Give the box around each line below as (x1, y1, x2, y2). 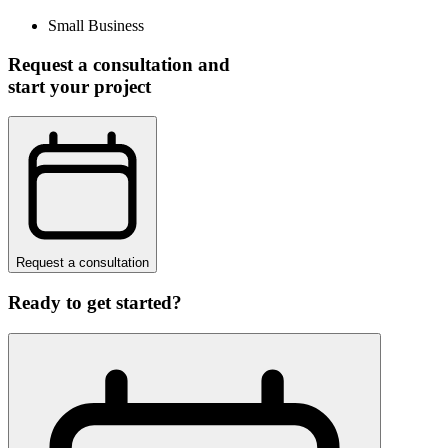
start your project (8, 75, 151, 97)
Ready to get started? (8, 292, 182, 314)
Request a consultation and (8, 53, 230, 75)
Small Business (48, 17, 144, 34)
